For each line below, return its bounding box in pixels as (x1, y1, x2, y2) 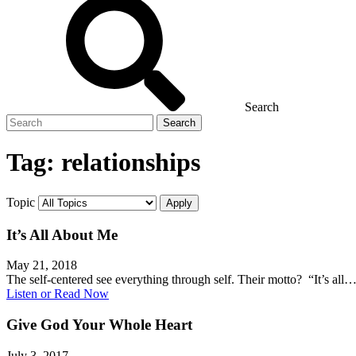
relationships (61, 148, 200, 177)
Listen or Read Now (6, 287, 109, 301)
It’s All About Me (6, 226, 118, 243)
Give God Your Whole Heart (6, 316, 192, 334)
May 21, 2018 (6, 258, 77, 273)
